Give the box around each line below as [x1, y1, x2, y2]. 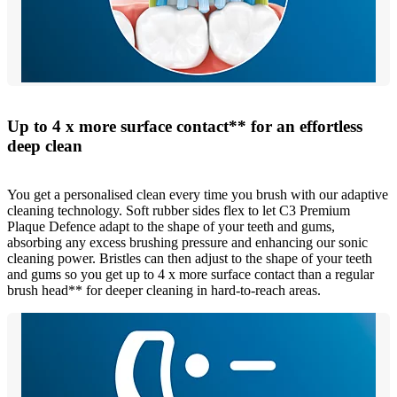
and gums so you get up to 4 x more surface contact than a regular [7, 266, 374, 282]
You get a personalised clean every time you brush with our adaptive [7, 186, 388, 202]
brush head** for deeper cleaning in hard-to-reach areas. [7, 282, 321, 298]
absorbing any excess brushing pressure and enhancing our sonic [7, 234, 368, 250]
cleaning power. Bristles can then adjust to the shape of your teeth [7, 250, 372, 266]
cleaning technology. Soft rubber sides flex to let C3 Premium [7, 202, 350, 218]
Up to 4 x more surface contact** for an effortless [7, 117, 362, 136]
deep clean [7, 136, 82, 156]
